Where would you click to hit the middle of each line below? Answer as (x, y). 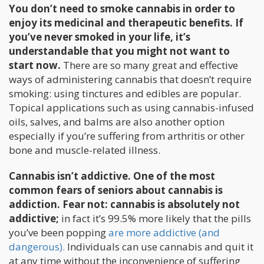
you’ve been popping (59, 233)
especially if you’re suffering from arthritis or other (127, 136)
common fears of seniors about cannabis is (116, 190)
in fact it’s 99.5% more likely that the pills (155, 219)
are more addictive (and (164, 233)
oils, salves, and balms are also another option (117, 122)
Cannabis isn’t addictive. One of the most (112, 176)
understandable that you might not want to (119, 51)
